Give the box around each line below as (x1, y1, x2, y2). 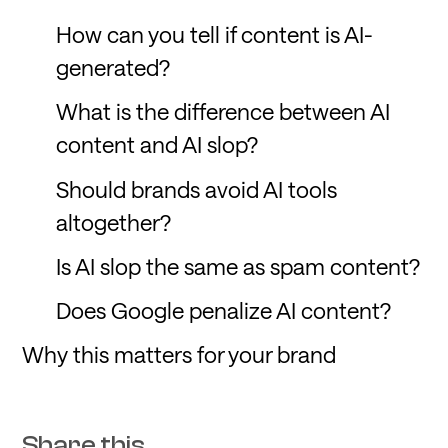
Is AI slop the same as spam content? (56, 252, 421, 279)
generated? (56, 54, 171, 81)
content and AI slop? (56, 131, 259, 158)
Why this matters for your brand (22, 341, 337, 368)
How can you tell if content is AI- (56, 21, 374, 48)
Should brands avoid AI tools (56, 175, 338, 202)
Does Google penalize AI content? (56, 297, 392, 324)
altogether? (56, 208, 172, 235)
